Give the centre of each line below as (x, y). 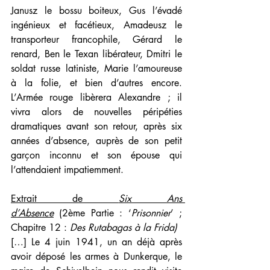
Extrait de (65, 199)
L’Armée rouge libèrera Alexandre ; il (96, 98)
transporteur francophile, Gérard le (96, 40)
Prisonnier (151, 213)
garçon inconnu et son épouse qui (96, 155)
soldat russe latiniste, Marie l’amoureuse (96, 69)
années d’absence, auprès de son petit (96, 141)
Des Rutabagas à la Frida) (124, 228)
